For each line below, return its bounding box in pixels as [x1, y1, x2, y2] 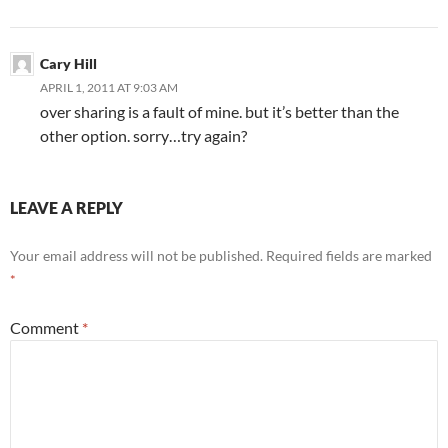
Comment [10, 317, 82, 337]
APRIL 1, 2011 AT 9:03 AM [40, 79, 178, 95]
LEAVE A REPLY [10, 197, 123, 217]
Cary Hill [40, 54, 97, 72]
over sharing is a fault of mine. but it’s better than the [40, 101, 399, 121]
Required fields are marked [266, 246, 432, 264]
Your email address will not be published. [10, 246, 263, 264]
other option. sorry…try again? [40, 125, 247, 145]
